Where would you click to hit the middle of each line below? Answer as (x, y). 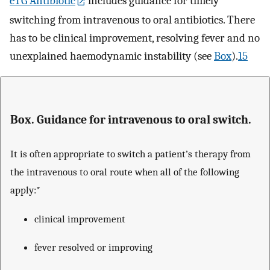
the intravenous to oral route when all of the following (125, 172)
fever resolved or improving (93, 247)
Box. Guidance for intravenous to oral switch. (131, 119)
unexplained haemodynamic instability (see (112, 56)
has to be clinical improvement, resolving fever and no (135, 38)
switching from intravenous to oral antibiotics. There (132, 20)
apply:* (25, 190)
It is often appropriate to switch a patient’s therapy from (130, 154)
